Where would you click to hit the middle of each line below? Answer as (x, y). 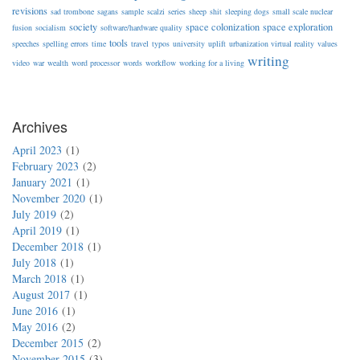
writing (268, 61)
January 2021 (42, 182)
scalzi (156, 11)
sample (133, 11)
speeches (26, 43)
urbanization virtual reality (272, 43)
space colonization (223, 27)
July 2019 (34, 214)
